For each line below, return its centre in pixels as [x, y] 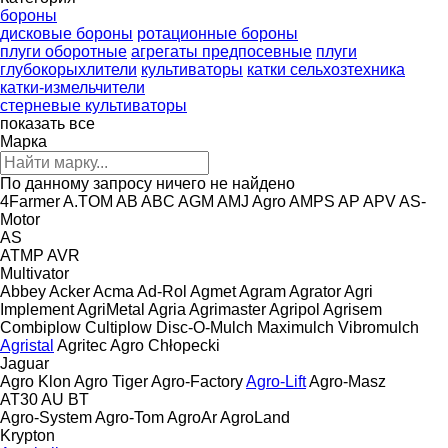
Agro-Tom [129, 417]
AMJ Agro [251, 201]
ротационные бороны [217, 33]
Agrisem [352, 309]
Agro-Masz [347, 381]
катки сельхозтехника [326, 69]
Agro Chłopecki [165, 345]
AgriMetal [111, 309]
